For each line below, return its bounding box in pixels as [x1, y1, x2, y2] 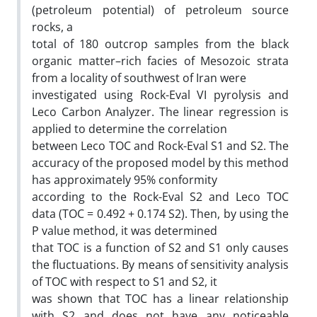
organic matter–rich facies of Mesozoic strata [32, 52, 289, 69]
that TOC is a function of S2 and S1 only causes [32, 239, 289, 255]
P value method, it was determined [32, 222, 217, 238]
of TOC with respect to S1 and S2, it [32, 273, 217, 289]
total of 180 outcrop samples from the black [32, 35, 289, 52]
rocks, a [32, 18, 73, 35]
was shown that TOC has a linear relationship [32, 290, 289, 306]
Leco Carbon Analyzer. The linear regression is [32, 103, 289, 120]
